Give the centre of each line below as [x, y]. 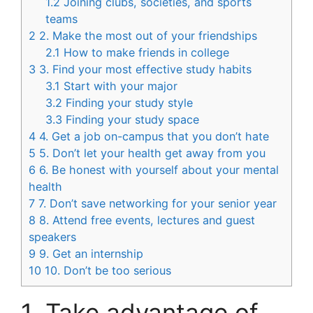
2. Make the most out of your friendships [146, 35]
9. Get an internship [89, 253]
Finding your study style [128, 102]
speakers [52, 236]
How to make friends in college [145, 52]
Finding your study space [131, 119]
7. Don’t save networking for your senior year [156, 203]
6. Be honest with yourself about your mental [157, 169]
